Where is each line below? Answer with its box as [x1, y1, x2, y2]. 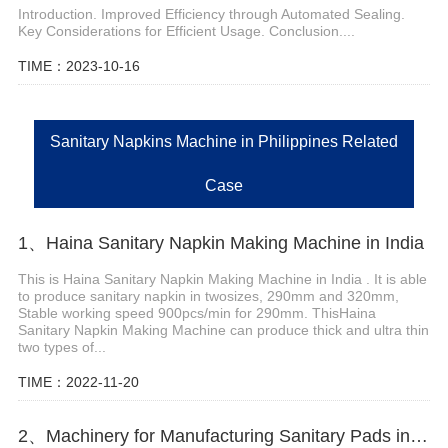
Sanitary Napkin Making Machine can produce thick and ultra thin [17, 322, 429, 339]
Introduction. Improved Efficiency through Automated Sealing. [17, 5, 405, 22]
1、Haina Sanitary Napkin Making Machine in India [17, 233, 424, 254]
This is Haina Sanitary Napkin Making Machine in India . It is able [17, 271, 427, 288]
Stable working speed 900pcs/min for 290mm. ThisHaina [17, 305, 376, 322]
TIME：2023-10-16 [17, 57, 140, 74]
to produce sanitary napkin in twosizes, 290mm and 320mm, [17, 288, 399, 305]
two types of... [17, 339, 106, 356]
